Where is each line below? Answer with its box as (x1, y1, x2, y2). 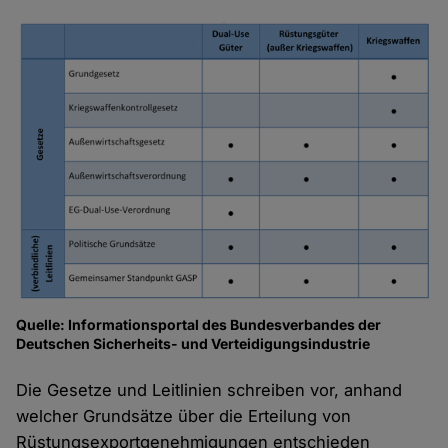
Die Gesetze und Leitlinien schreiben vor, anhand (16, 379, 403, 400)
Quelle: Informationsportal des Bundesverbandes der (16, 315, 382, 333)
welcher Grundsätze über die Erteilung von (16, 405, 352, 426)
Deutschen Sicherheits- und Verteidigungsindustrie (16, 334, 371, 352)
